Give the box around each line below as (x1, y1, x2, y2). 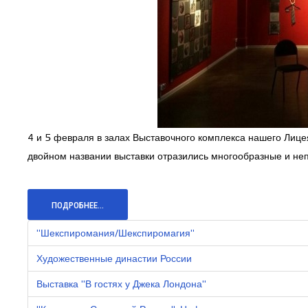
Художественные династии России (36, 251, 192, 265)
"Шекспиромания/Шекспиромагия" (36, 225, 195, 240)
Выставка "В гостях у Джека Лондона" (36, 276, 206, 291)
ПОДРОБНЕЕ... (52, 200, 104, 210)
